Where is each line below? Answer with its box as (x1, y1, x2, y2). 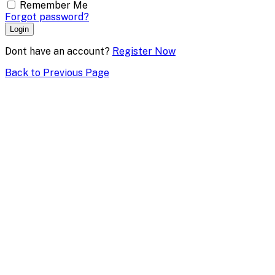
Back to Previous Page (5, 67, 109, 79)
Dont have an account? (5, 45, 112, 58)
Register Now (112, 45, 176, 58)
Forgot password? (5, 11, 89, 23)
